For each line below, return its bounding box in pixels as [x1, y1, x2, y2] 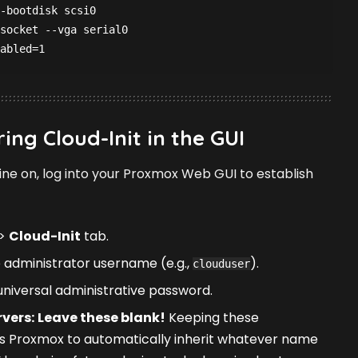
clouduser [193, 257, 250, 270]
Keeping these [165, 308, 259, 327]
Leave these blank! [38, 308, 165, 327]
